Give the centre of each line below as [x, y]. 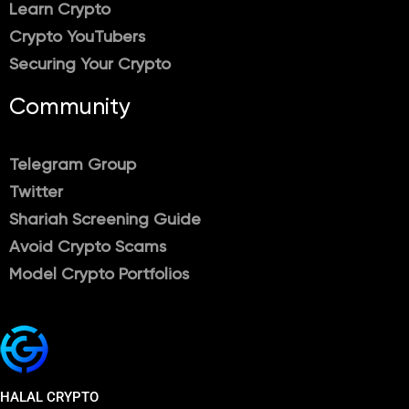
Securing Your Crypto [90, 65]
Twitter [36, 193]
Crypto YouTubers [77, 37]
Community [70, 108]
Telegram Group [73, 165]
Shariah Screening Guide [105, 220]
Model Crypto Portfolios [99, 275]
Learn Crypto [60, 10]
